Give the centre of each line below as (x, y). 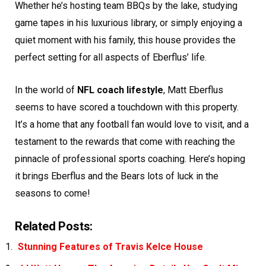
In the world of (46, 90)
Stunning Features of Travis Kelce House (110, 247)
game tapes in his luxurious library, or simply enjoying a (129, 23)
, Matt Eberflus (193, 90)
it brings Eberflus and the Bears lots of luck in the (117, 176)
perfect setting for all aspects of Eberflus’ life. (111, 58)
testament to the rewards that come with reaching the (125, 142)
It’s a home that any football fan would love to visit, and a (132, 125)
